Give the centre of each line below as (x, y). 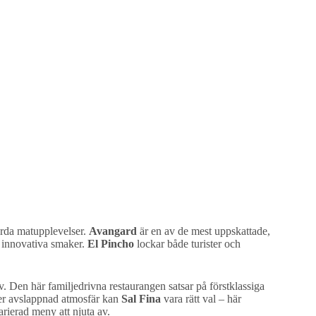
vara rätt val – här (201, 298)
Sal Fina (141, 298)
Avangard (113, 231)
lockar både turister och (187, 243)
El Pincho (111, 243)
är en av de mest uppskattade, (203, 231)
